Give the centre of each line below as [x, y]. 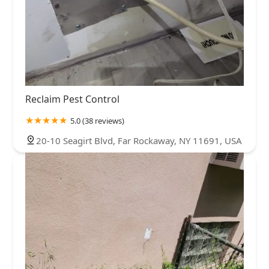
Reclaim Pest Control [72, 99]
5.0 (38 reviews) [97, 121]
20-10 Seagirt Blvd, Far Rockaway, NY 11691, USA [139, 141]
